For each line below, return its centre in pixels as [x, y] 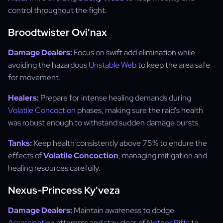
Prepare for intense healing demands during [115, 98]
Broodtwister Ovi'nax [57, 32]
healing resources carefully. [54, 168]
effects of [26, 156]
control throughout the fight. [57, 10]
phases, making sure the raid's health [139, 110]
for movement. [34, 77]
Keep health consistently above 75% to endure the [119, 143]
